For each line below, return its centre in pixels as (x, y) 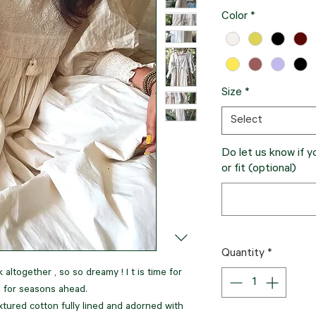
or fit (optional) (259, 170)
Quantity (243, 254)
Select (247, 121)
